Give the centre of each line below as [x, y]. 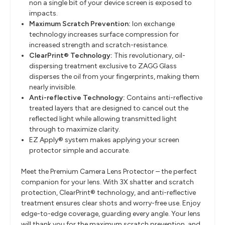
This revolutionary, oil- [150, 56]
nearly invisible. [53, 87]
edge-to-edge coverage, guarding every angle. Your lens [111, 214]
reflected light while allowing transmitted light [103, 119]
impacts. [44, 14]
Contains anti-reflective [165, 98]
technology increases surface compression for [104, 35]
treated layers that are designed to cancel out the [109, 108]
